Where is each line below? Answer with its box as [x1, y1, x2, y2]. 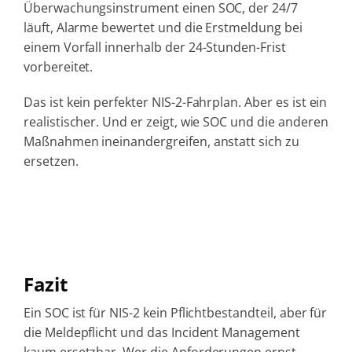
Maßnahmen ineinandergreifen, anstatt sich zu [23, 132, 299, 150]
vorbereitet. [23, 57, 93, 75]
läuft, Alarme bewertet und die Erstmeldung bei [23, 18, 302, 36]
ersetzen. [23, 152, 79, 170]
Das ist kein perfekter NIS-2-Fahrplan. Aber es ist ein [23, 93, 328, 111]
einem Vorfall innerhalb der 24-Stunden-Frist [23, 38, 286, 56]
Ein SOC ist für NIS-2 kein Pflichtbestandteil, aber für [23, 303, 328, 321]
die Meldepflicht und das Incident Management [23, 323, 300, 341]
